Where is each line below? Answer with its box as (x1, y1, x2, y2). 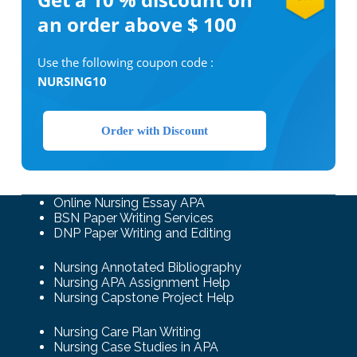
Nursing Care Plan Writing (53, 324, 201, 340)
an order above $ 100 (37, 11, 237, 38)
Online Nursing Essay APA (53, 195, 205, 211)
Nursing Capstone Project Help (53, 290, 234, 306)
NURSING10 (37, 73, 107, 90)
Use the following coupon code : (37, 54, 214, 71)
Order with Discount (100, 124, 208, 138)
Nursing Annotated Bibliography (53, 260, 241, 276)
